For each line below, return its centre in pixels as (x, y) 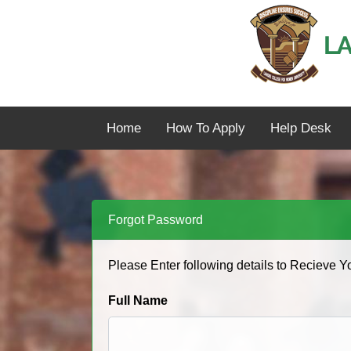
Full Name (138, 300)
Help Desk (301, 128)
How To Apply (206, 128)
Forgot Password (156, 220)
